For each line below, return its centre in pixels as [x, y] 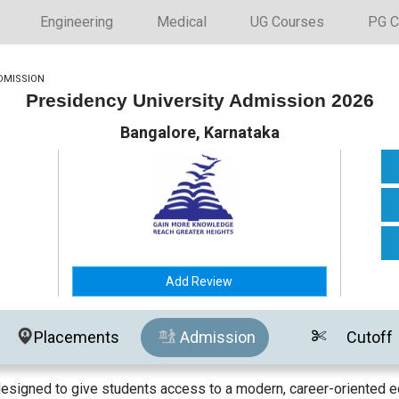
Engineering [77, 22]
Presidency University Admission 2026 [199, 100]
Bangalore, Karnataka [199, 132]
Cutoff [370, 337]
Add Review [199, 281]
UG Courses [287, 22]
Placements [77, 337]
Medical [182, 22]
